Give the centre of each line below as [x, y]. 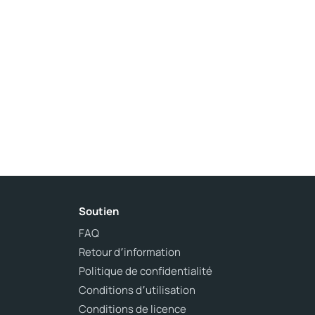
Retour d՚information [130, 252]
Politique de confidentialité [146, 271]
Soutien [99, 211]
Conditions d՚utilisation [137, 290]
